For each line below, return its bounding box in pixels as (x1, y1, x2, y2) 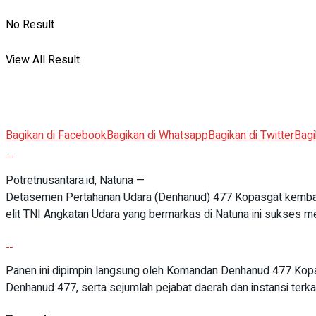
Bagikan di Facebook (6, 126, 107, 144)
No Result (6, 16, 54, 33)
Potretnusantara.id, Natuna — (6, 171, 145, 189)
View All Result (6, 51, 80, 68)
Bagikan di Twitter (208, 126, 294, 144)
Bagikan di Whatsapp (107, 126, 208, 144)
